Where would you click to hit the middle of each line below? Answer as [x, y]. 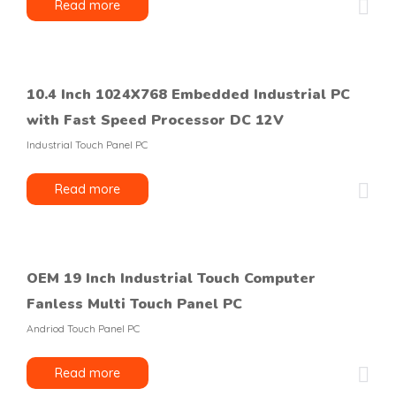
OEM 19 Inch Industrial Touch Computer [171, 278]
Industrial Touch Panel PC [87, 145]
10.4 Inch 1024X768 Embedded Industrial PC [188, 95]
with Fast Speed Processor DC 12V [155, 120]
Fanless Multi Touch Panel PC [134, 304]
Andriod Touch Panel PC [83, 328]
